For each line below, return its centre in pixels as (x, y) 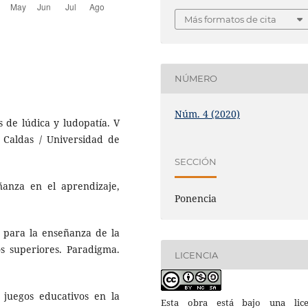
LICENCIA (197, 255)
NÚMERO (196, 79)
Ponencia (196, 199)
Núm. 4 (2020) (208, 113)
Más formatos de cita (231, 19)
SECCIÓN (196, 161)
